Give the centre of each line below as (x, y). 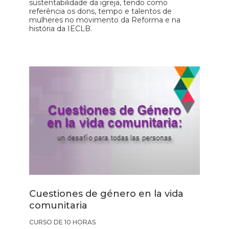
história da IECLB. (61, 29)
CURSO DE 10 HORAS (63, 222)
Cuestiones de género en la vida (107, 194)
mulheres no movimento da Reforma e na (105, 20)
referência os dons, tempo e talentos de (101, 12)
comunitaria (59, 206)
